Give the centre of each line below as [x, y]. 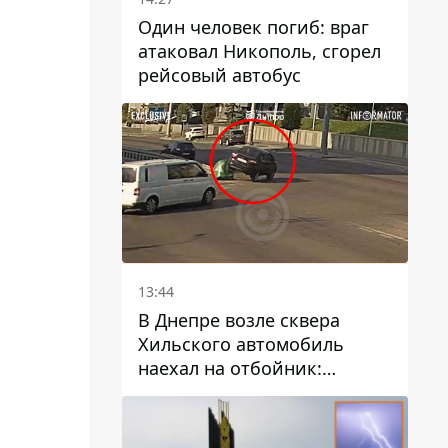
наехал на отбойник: [230, 368]
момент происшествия [239, 392]
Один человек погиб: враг [253, 26]
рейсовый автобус [219, 74]
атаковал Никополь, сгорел [259, 50]
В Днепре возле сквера [239, 320]
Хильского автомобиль [241, 344]
